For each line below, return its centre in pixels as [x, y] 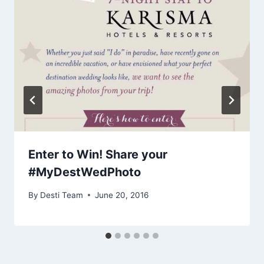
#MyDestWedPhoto [85, 172]
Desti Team [62, 195]
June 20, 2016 [122, 195]
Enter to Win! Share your [98, 155]
